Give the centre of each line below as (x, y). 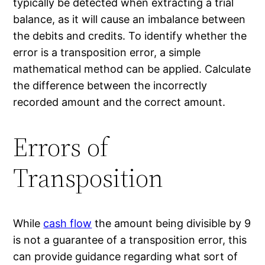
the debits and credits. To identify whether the (130, 35)
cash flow (68, 223)
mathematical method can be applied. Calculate (132, 69)
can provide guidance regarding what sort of (126, 256)
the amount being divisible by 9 (172, 223)
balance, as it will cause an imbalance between (130, 19)
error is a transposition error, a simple (107, 52)
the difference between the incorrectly (110, 85)
